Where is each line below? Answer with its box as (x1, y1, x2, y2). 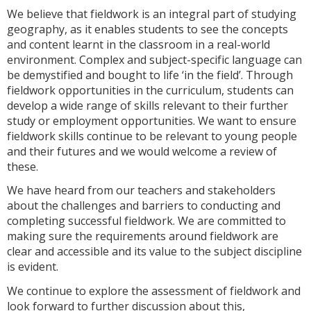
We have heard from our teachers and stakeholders (7, 183, 276, 199)
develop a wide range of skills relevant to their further (7, 97, 288, 113)
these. (7, 158, 41, 174)
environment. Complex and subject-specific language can (7, 51, 302, 67)
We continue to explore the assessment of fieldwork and (7, 283, 301, 299)
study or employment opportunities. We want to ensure (7, 112, 296, 128)
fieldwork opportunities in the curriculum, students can (7, 82, 294, 98)
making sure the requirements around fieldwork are (7, 228, 278, 244)
